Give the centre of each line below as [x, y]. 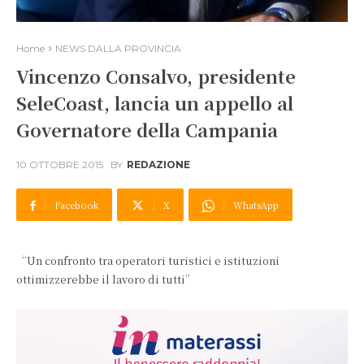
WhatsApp [256, 205]
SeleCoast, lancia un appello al [155, 103]
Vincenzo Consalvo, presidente [156, 76]
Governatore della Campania [147, 130]
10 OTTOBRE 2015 [60, 165]
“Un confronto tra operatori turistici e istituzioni [148, 260]
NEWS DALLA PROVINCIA [118, 48]
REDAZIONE [158, 165]
